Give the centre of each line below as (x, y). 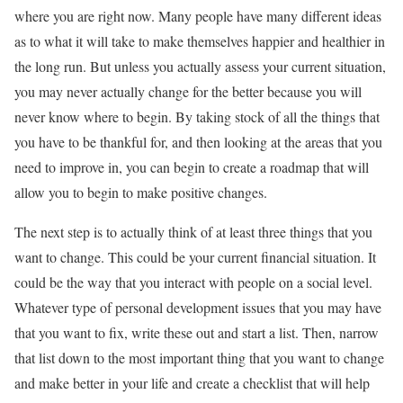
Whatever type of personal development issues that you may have (198, 307)
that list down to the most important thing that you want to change (199, 358)
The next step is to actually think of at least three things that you (193, 232)
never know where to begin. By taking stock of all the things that (197, 116)
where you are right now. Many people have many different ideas (198, 16)
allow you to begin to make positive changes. (141, 192)
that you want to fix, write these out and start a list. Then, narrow (197, 332)
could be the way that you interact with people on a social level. (193, 282)
